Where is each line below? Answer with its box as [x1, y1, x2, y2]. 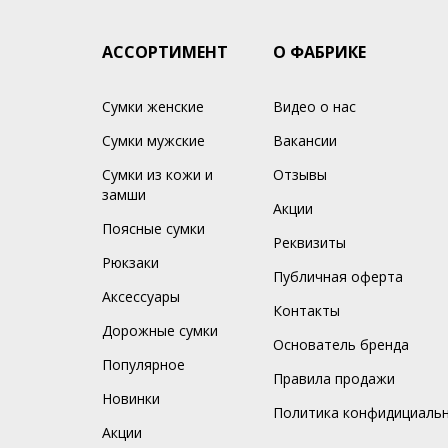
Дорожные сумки [102, 320, 218, 340]
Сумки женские [102, 96, 204, 116]
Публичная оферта [272, 266, 403, 286]
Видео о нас [272, 96, 356, 116]
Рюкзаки [102, 252, 159, 272]
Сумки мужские [102, 130, 205, 150]
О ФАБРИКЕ [272, 40, 366, 63]
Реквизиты [272, 232, 346, 252]
